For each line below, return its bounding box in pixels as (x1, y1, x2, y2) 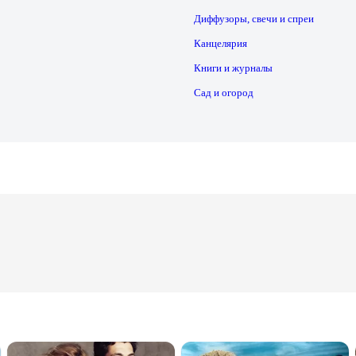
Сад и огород (193, 87, 253, 99)
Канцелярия (193, 37, 247, 50)
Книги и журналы (193, 62, 273, 75)
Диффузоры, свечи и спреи (193, 13, 314, 25)
